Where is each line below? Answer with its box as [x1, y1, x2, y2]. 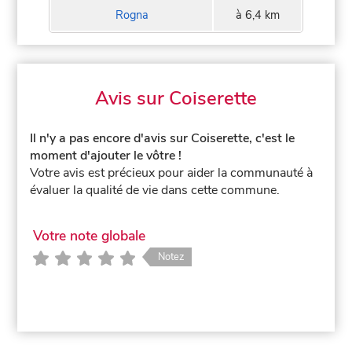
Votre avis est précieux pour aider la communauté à [30, 163, 313, 181]
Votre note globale [32, 226, 145, 246]
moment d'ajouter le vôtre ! [30, 146, 182, 164]
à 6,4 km [235, 6, 280, 23]
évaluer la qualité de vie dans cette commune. [30, 181, 280, 199]
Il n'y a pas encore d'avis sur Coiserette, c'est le [30, 129, 295, 147]
